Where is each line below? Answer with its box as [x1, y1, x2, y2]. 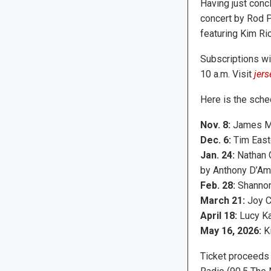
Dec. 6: [200, 134, 231, 146]
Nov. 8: [200, 119, 230, 131]
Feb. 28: [200, 180, 235, 192]
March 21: [200, 195, 245, 207]
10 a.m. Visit [200, 68, 254, 80]
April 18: [200, 210, 237, 222]
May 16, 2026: [200, 225, 261, 237]
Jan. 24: [200, 149, 235, 162]
